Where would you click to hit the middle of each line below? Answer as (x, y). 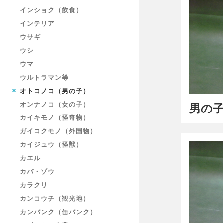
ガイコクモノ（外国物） (58, 131)
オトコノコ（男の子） (55, 91)
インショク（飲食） (51, 10)
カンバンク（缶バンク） (58, 212)
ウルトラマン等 (44, 77)
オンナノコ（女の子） (55, 104)
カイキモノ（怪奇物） (55, 117)
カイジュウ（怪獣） (51, 144)
